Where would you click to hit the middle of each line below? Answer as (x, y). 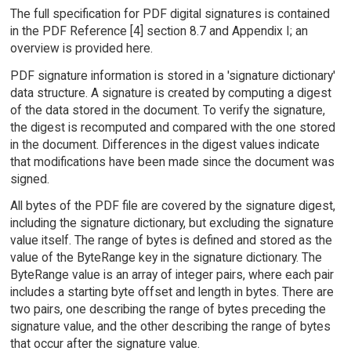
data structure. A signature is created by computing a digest (170, 92)
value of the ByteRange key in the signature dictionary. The (166, 258)
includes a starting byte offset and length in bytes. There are (172, 292)
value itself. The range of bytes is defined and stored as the (171, 241)
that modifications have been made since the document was (172, 161)
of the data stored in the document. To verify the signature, (167, 110)
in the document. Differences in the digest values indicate (165, 144)
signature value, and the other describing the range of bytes (170, 327)
